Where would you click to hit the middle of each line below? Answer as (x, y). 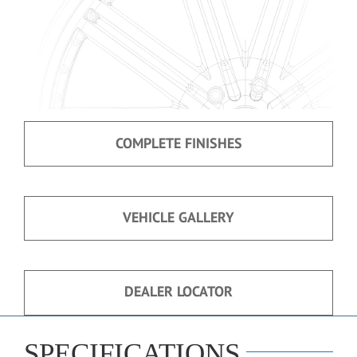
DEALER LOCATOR (178, 292)
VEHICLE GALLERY (178, 217)
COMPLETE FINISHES (178, 143)
